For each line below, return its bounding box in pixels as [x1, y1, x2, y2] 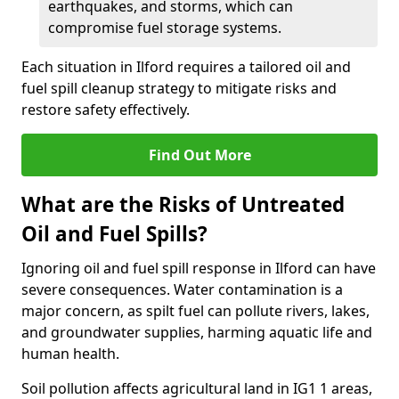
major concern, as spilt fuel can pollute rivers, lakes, [21, 301, 370, 321]
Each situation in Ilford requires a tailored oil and [21, 57, 351, 77]
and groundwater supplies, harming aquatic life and [21, 322, 372, 342]
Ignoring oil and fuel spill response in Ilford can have [21, 258, 376, 278]
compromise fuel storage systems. [48, 18, 281, 37]
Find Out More [148, 145, 251, 165]
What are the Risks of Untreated [21, 191, 345, 218]
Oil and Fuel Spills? [21, 220, 208, 248]
